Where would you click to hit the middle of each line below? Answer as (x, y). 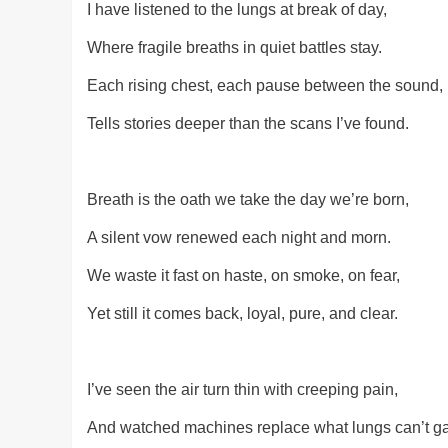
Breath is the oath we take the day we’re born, (248, 200)
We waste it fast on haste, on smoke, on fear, (243, 276)
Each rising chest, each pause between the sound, (265, 86)
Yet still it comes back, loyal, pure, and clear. (242, 314)
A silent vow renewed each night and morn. (239, 238)
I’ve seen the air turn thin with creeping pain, (242, 390)
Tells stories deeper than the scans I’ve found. (248, 124)
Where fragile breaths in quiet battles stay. (234, 48)
